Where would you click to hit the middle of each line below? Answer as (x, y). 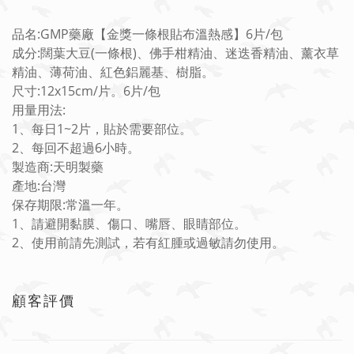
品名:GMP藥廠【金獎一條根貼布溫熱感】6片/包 (147, 34)
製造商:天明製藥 (58, 167)
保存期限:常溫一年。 (70, 205)
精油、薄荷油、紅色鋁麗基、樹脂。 (113, 72)
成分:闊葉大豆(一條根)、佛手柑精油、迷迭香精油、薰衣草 (175, 53)
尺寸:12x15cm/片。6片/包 (86, 91)
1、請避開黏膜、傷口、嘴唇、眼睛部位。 (129, 224)
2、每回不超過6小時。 (76, 148)
